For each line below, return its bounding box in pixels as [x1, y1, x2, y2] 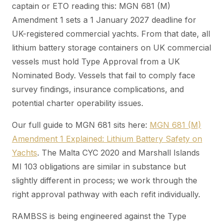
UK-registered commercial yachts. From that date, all [12, 28, 210, 39]
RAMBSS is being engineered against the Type [12, 211, 186, 221]
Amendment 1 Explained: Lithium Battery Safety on [12, 133, 202, 144]
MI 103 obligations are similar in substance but [12, 161, 186, 171]
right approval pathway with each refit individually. [12, 189, 200, 199]
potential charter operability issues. [12, 98, 143, 108]
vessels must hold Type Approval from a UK [12, 56, 180, 66]
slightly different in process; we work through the [12, 175, 197, 185]
